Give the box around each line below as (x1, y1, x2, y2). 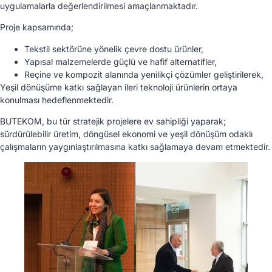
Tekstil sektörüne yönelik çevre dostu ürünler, (24, 43, 203, 54)
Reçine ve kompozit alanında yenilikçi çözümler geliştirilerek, (24, 69, 263, 80)
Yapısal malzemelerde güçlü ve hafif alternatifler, (24, 56, 217, 67)
